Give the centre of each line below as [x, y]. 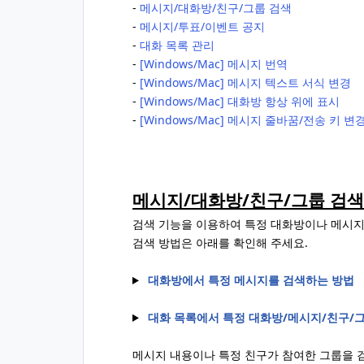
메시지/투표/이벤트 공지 [202, 26]
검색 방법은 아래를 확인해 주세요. [220, 243]
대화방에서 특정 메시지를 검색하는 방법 [251, 280]
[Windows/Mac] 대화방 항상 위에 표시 [240, 101]
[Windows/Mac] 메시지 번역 [214, 64]
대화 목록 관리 [177, 45]
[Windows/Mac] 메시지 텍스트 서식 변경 [245, 82]
